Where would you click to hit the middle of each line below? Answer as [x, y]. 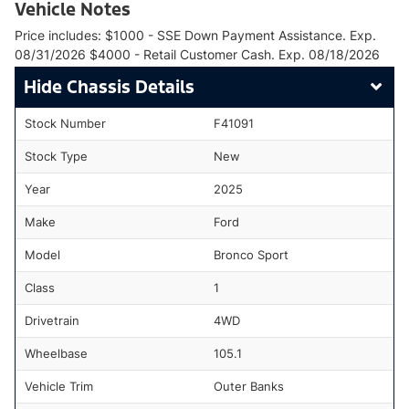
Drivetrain [52, 320]
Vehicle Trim [59, 386]
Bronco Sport [251, 254]
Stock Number [65, 123]
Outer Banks [249, 386]
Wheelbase [56, 353]
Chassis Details [131, 86]
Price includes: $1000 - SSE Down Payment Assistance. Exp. [195, 35]
